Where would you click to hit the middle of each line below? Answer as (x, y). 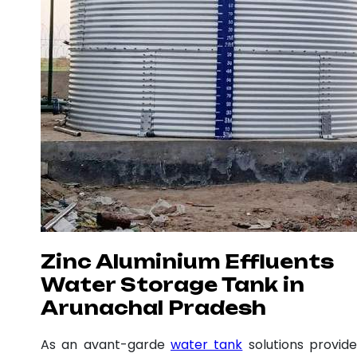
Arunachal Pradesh (153, 308)
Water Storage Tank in (173, 284)
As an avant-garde (106, 344)
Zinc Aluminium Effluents (187, 261)
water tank (207, 344)
